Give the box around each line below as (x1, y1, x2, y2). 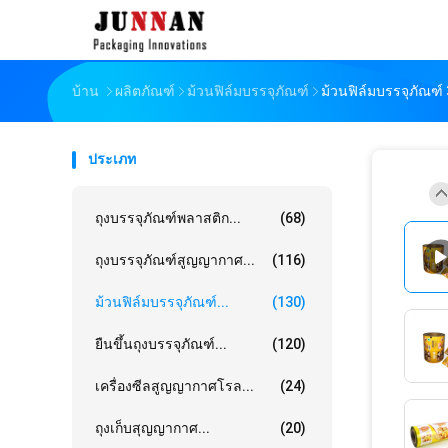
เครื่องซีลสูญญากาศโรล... (95, 378, 254, 394)
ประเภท (88, 151, 136, 167)
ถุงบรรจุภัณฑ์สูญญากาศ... (95, 252, 255, 268)
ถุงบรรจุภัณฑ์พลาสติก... (95, 210, 241, 226)
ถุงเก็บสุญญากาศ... (95, 420, 210, 436)
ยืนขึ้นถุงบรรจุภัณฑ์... (95, 336, 227, 352)
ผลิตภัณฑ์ (115, 83, 175, 99)
